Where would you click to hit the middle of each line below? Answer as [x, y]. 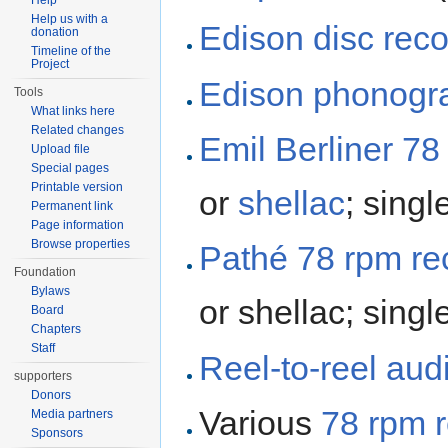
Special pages [70, 168]
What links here [73, 111]
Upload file [61, 149]
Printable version [77, 187]
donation [55, 32]
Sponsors [57, 433]
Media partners [72, 414]
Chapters [56, 329]
